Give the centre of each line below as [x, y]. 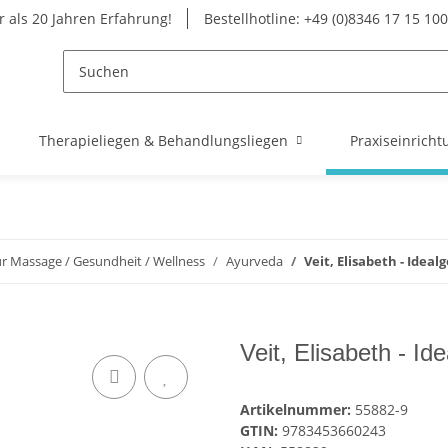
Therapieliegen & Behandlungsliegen [163, 140]
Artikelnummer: [297, 410]
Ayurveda [254, 261]
